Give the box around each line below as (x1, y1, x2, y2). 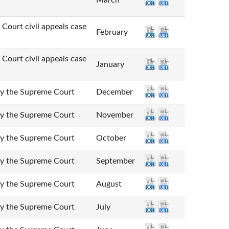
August (96, 180, 122, 189)
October (96, 134, 126, 143)
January (96, 60, 124, 69)
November (96, 111, 133, 120)
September (96, 157, 135, 166)
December (96, 88, 133, 97)
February (96, 28, 128, 37)
